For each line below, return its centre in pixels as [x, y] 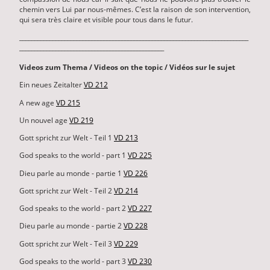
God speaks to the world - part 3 [74, 261]
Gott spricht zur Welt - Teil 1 [67, 138]
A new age [38, 102]
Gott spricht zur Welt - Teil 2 [67, 190]
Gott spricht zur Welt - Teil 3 [67, 243]
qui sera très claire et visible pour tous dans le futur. [106, 19]
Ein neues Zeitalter [52, 85]
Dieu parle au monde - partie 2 [71, 226]
